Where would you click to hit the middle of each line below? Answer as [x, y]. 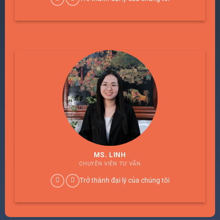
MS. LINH [110, 155]
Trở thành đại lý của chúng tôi [124, 180]
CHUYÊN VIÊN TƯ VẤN [110, 164]
